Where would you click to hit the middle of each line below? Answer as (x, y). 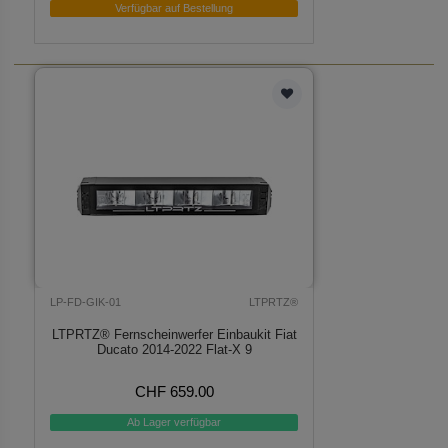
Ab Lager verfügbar (174, 422)
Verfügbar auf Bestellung (174, 8)
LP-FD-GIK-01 (86, 302)
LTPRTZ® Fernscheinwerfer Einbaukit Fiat (174, 334)
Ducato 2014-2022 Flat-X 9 (174, 349)
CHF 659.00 (174, 391)
